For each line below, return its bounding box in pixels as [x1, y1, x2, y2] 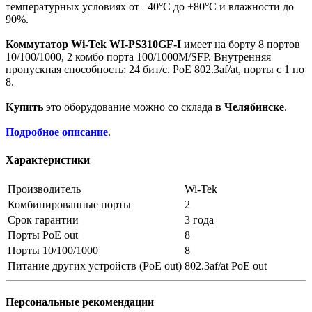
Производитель [8, 182, 81, 195]
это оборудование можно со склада [43, 101, 215, 114]
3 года [185, 213, 214, 226]
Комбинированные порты [8, 198, 131, 210]
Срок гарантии [8, 213, 79, 226]
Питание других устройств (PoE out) [8, 259, 182, 272]
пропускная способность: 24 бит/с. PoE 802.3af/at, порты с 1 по [6, 63, 304, 76]
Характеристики [6, 153, 90, 166]
